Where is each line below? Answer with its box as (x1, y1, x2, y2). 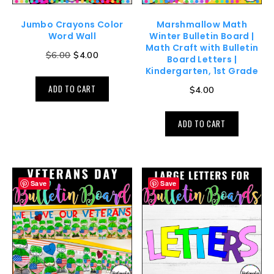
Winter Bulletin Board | (149, 29, 254, 42)
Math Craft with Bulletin (145, 41, 259, 54)
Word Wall (48, 29, 97, 42)
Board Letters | (167, 53, 237, 65)
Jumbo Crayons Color (21, 18, 124, 31)
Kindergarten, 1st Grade (145, 64, 259, 77)
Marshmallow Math (156, 18, 248, 31)
